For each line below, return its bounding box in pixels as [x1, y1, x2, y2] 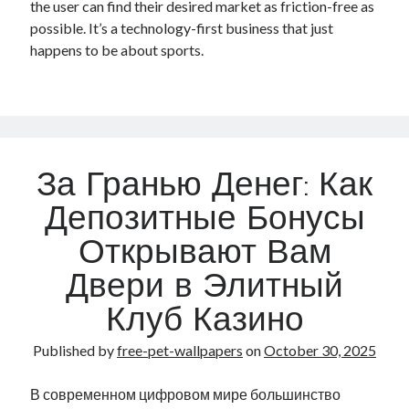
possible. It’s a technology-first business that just [30, 19, 334, 37]
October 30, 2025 [264, 341, 376, 359]
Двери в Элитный [66, 269, 343, 308]
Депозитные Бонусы [44, 202, 365, 240]
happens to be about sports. [30, 41, 204, 58]
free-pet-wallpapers [117, 341, 243, 359]
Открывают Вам [78, 236, 331, 274]
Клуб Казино [105, 303, 304, 341]
